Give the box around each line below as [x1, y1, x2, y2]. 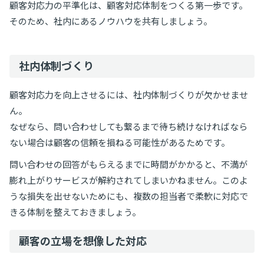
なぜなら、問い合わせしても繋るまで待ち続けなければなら [9, 121, 247, 132]
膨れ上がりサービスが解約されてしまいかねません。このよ [9, 174, 248, 186]
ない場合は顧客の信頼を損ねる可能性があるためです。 [9, 137, 230, 148]
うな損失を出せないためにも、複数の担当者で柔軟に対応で [9, 190, 248, 202]
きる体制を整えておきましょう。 [9, 206, 141, 217]
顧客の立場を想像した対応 [19, 234, 147, 247]
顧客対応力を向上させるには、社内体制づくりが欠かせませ [9, 89, 248, 100]
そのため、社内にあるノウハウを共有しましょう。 [9, 15, 212, 27]
